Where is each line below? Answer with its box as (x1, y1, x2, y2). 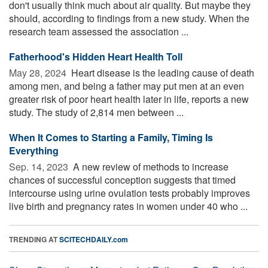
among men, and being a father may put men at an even (9, 78, 244, 93)
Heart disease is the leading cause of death (69, 65, 254, 80)
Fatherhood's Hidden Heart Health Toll (9, 49, 182, 63)
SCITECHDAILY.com (59, 233, 128, 245)
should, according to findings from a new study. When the (9, 11, 249, 25)
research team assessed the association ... (9, 24, 188, 38)
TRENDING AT (9, 233, 59, 245)
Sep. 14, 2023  (9, 159, 71, 173)
